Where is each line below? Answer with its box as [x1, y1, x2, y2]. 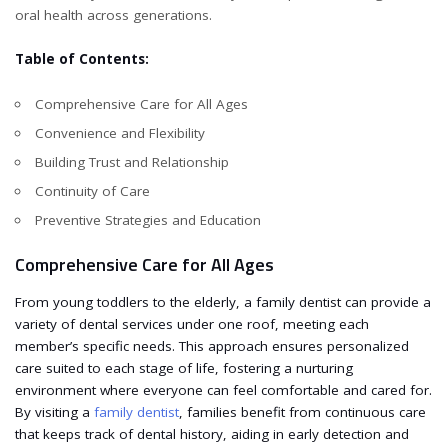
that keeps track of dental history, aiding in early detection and [15, 424, 409, 443]
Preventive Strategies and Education [34, 210, 261, 229]
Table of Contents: [15, 50, 149, 68]
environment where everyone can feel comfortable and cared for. [15, 380, 432, 399]
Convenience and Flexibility [34, 123, 205, 142]
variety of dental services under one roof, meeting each [15, 314, 369, 333]
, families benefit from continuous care [179, 402, 426, 421]
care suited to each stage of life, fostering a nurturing [15, 358, 353, 377]
